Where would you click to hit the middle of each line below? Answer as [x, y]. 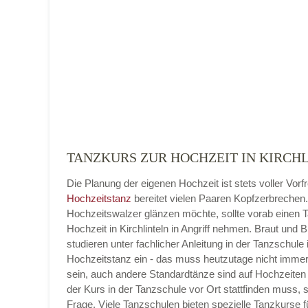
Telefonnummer [152, 195]
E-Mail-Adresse [151, 261]
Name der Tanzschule [166, 13]
